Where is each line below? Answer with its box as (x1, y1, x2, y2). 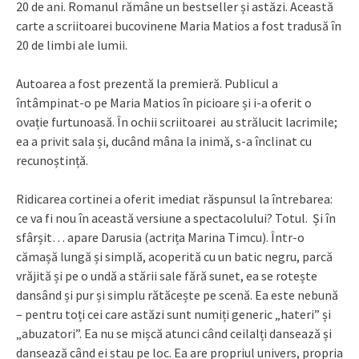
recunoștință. (16, 152, 88, 169)
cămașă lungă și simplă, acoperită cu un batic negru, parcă (16, 248, 333, 265)
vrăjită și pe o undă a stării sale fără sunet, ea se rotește (16, 268, 317, 284)
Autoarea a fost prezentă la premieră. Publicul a (16, 75, 278, 92)
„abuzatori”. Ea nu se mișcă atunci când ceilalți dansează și (16, 325, 332, 342)
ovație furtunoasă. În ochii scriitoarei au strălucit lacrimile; (16, 114, 337, 131)
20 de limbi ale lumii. (16, 37, 127, 54)
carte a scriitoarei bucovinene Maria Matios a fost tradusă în (16, 18, 341, 34)
